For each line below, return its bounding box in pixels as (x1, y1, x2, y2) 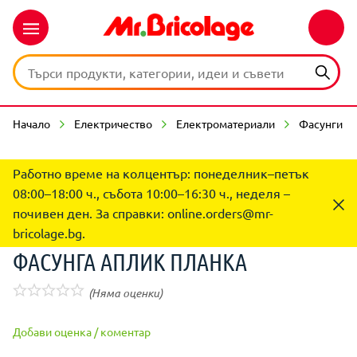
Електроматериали (176, 116, 275, 131)
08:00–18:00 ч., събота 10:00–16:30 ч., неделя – (13, 185, 290, 201)
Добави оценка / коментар (13, 324, 151, 339)
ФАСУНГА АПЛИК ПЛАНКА (13, 247, 247, 276)
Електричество (74, 116, 152, 131)
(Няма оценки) (88, 285, 163, 300)
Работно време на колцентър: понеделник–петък (13, 165, 309, 181)
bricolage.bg (13, 225, 82, 241)
